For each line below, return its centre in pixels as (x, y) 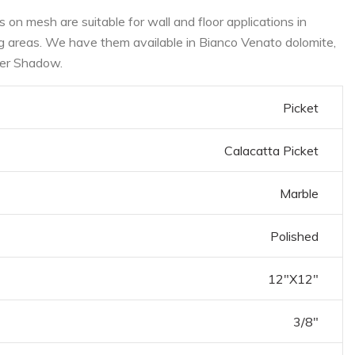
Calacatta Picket (271, 150)
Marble (299, 193)
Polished (294, 236)
